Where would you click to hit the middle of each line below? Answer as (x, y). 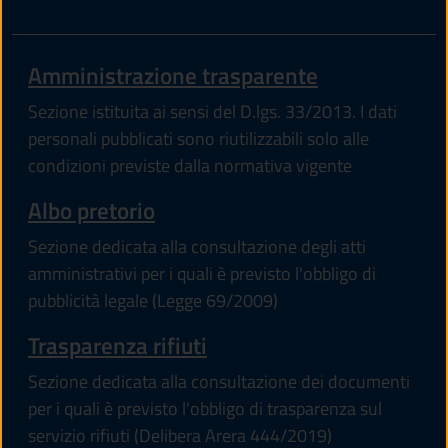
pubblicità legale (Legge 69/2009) (153, 300)
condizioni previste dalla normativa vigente (190, 165)
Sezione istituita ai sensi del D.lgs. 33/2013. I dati (212, 111)
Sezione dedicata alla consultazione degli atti (197, 246)
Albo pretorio (91, 210)
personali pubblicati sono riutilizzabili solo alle (198, 138)
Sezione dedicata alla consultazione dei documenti (219, 381)
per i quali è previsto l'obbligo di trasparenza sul (205, 408)
